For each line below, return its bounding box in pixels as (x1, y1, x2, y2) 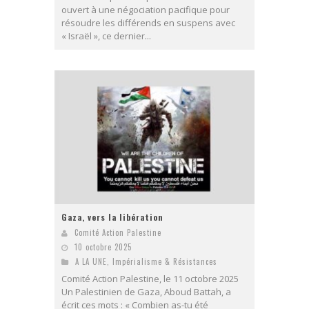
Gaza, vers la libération (61, 210, 163, 223)
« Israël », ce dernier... (61, 30, 151, 43)
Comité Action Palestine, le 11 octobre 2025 (61, 272, 239, 285)
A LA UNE (75, 255, 107, 267)
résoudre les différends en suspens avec (61, 17, 235, 30)
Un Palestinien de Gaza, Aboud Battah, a (61, 285, 231, 298)
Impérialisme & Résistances (112, 255, 217, 267)
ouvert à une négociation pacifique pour (61, 3, 230, 17)
